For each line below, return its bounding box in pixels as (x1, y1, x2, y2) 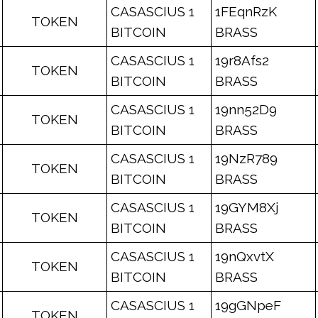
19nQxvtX (215, 248, 274, 264)
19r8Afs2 (215, 53, 269, 68)
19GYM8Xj (215, 199, 279, 215)
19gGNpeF (215, 297, 281, 313)
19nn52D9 (215, 102, 277, 117)
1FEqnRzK (215, 4, 277, 19)
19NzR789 (215, 150, 278, 166)
